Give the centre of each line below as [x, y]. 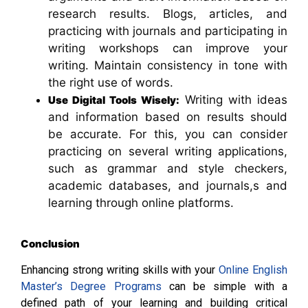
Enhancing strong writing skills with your [120, 270]
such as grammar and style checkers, [168, 169]
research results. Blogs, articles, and [168, 14]
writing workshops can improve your [168, 48]
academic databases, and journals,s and [168, 186]
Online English [253, 270]
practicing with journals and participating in [168, 31]
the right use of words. [111, 83]
